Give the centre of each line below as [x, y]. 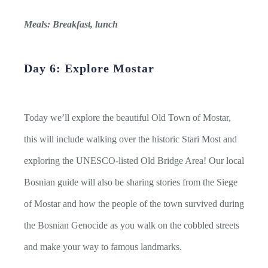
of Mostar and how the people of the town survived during [134, 203]
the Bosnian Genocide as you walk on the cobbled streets [132, 225]
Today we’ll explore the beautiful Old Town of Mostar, [127, 117]
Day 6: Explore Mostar [91, 68]
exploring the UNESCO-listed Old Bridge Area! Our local [134, 160]
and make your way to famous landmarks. [103, 246]
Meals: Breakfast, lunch [71, 24]
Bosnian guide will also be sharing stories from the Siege [131, 182]
